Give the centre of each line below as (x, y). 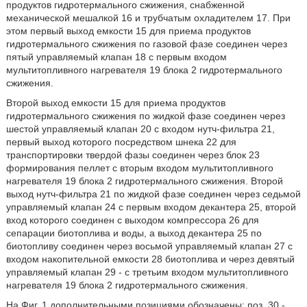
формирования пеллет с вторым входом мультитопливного (139, 168)
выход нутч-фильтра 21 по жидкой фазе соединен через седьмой (153, 194)
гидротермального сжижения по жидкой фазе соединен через (145, 116)
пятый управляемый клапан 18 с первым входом (116, 57)
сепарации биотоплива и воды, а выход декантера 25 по (134, 233)
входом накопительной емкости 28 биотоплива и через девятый (150, 259)
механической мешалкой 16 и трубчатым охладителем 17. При (148, 18)
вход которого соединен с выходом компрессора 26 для (132, 220)
